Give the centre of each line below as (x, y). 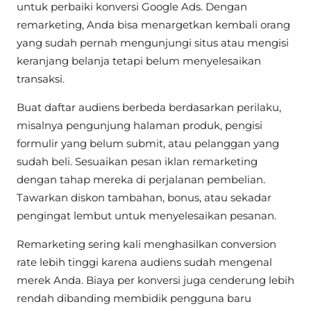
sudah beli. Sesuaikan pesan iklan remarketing (137, 161)
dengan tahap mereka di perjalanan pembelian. (141, 179)
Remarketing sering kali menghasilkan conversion (146, 244)
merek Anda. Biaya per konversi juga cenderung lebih (155, 280)
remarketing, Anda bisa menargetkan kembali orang (153, 24)
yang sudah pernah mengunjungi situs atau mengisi (153, 42)
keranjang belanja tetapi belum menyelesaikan (139, 60)
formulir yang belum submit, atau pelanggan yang (148, 143)
